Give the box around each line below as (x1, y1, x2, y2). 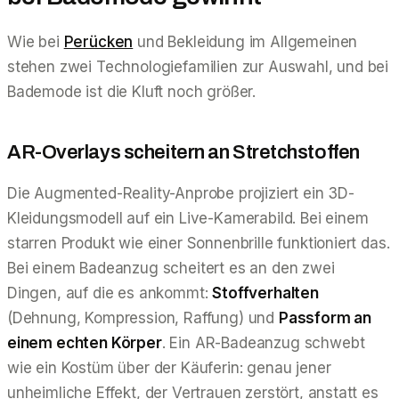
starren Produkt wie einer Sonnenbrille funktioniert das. (7, 233, 390, 252)
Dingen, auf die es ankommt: (7, 283, 213, 302)
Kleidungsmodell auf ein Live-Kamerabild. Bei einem (7, 208, 369, 227)
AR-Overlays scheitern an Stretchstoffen (7, 141, 360, 163)
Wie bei (7, 32, 64, 51)
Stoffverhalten (212, 283, 319, 302)
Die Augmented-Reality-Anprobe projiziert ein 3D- (7, 183, 354, 202)
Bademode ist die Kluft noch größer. (7, 82, 256, 101)
